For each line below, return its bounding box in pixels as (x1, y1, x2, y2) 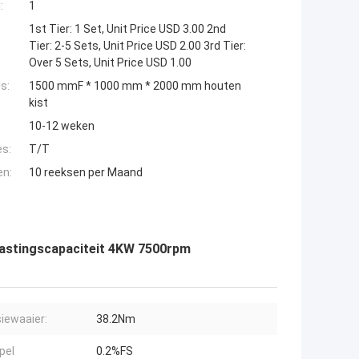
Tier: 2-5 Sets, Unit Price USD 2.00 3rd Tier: (29, 39, 246, 53)
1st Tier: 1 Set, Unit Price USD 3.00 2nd (29, 22, 226, 36)
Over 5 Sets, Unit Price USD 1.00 (29, 56, 192, 70)
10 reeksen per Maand (29, 166, 143, 179)
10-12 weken (29, 119, 95, 133)
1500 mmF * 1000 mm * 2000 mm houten (29, 79, 241, 93)
